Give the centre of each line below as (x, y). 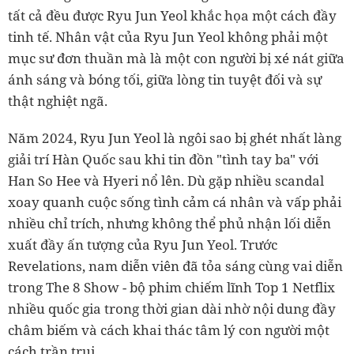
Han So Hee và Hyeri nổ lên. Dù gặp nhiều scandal (166, 181)
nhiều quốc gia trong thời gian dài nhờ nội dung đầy (172, 309)
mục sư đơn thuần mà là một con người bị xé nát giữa (176, 58)
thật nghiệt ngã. (58, 101)
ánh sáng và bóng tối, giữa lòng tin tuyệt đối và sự (165, 80)
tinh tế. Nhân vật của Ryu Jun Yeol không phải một (168, 37)
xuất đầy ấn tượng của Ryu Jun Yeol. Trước (143, 245)
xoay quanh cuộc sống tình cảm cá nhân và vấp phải (175, 202)
